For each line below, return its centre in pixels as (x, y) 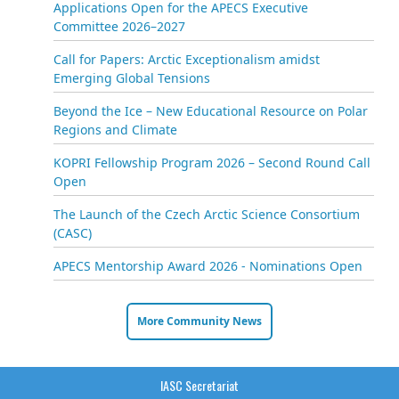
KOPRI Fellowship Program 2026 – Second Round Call (212, 162)
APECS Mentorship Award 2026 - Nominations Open (208, 265)
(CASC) (73, 232)
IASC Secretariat (199, 385)
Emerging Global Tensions (132, 77)
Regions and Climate (115, 129)
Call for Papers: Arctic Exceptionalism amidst (187, 59)
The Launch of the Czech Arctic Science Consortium (207, 214)
